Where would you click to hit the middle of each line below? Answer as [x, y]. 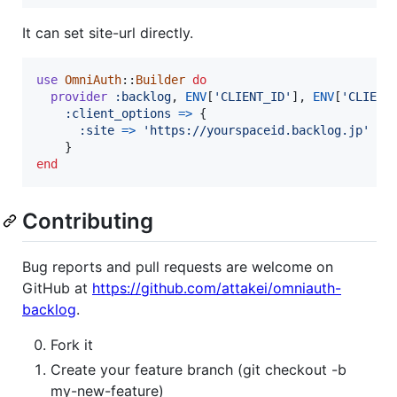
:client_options [118, 113]
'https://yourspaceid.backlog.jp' [256, 130]
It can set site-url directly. [108, 32]
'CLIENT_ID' [253, 96]
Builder [160, 79]
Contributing [88, 221]
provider [79, 96]
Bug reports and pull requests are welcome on [178, 267]
